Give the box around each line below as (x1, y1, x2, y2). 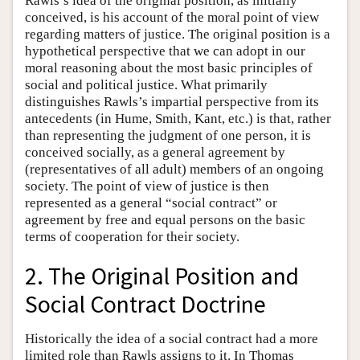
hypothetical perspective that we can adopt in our (25, 43, 305, 59)
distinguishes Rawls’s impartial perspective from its (25, 93, 319, 109)
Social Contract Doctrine (25, 288, 266, 319)
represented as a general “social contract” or (25, 194, 277, 211)
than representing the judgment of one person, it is (25, 127, 311, 143)
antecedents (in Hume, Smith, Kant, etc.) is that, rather (25, 110, 331, 126)
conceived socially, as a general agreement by (25, 144, 285, 160)
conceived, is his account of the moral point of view (25, 9, 319, 25)
